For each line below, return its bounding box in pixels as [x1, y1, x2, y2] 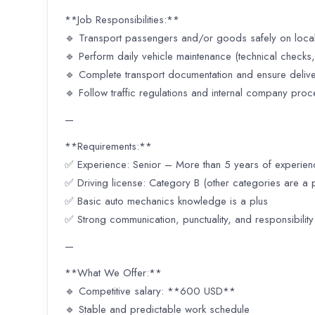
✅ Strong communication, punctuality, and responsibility [65, 212, 314, 228]
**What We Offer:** [65, 265, 162, 281]
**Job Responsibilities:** [65, 12, 179, 28]
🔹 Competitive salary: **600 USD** [65, 283, 236, 300]
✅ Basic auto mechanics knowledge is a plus [65, 193, 268, 210]
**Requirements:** [65, 139, 152, 155]
